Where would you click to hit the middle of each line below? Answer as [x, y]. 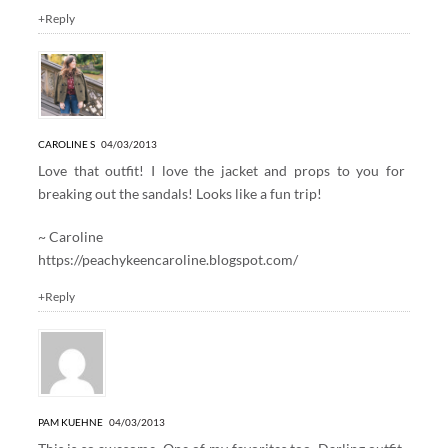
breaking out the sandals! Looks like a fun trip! [179, 194]
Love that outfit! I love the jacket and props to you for [221, 171]
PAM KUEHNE [71, 422]
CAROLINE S [66, 144]
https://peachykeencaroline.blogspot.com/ [167, 260]
